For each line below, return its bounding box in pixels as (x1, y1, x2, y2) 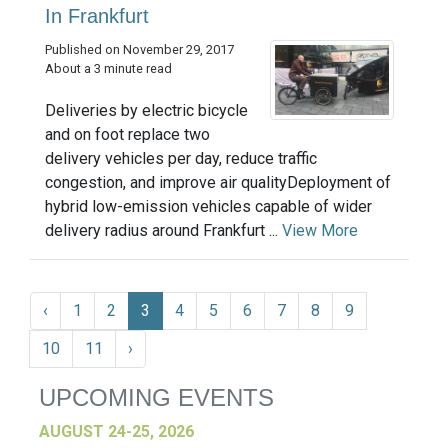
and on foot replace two (45, 125, 210, 145)
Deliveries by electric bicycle (45, 101, 248, 121)
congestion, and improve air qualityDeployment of (45, 173, 391, 193)
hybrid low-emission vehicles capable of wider (45, 197, 372, 217)
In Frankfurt (45, 5, 149, 28)
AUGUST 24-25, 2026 (39, 422, 194, 442)
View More (282, 221, 358, 241)
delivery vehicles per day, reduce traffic (45, 149, 317, 169)
